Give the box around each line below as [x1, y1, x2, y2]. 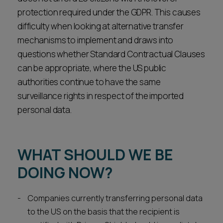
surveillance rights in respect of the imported [17, 90, 184, 102]
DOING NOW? [17, 162, 113, 183]
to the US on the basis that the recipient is [27, 206, 180, 217]
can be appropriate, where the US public [17, 62, 167, 74]
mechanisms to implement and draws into [17, 34, 174, 46]
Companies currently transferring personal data [27, 193, 203, 204]
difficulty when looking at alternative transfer [17, 20, 184, 32]
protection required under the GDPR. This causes [17, 6, 201, 18]
